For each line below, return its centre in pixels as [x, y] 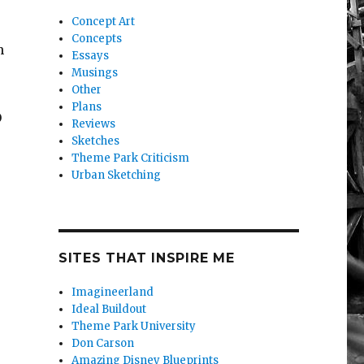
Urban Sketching [117, 175]
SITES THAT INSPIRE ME [146, 258]
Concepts [97, 39]
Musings [95, 73]
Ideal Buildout [109, 310]
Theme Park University [134, 327]
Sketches [96, 141]
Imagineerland [113, 292]
